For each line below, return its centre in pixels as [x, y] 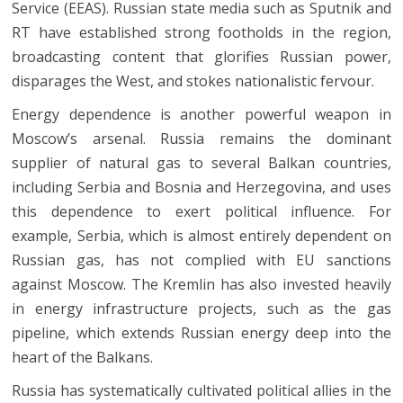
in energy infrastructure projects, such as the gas [201, 309]
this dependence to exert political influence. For [201, 212]
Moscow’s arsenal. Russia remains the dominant [201, 139]
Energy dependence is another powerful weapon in [201, 115]
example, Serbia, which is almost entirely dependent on [201, 236]
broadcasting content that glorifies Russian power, [201, 57]
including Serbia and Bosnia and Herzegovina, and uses [201, 188]
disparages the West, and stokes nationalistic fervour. [193, 81]
